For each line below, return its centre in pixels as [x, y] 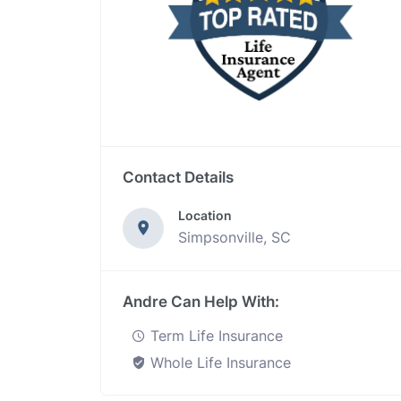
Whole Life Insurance [218, 363]
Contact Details [178, 178]
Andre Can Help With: [201, 302]
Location [205, 216]
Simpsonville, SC [235, 238]
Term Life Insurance [214, 336]
